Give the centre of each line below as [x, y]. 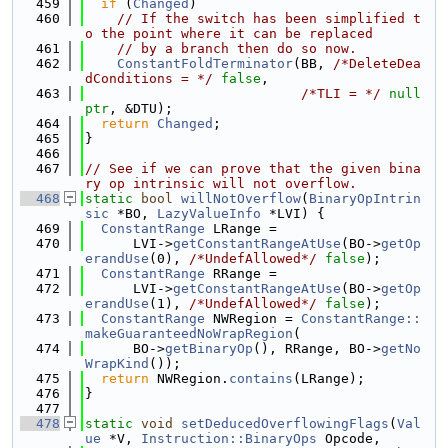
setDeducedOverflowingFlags [285, 423]
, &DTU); [141, 108]
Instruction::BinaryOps [229, 438]
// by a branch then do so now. [237, 48]
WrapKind [117, 363]
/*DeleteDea [377, 63]
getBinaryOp [209, 348]
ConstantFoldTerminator [205, 63]
